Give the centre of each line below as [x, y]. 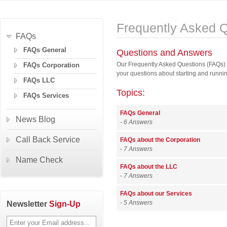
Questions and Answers [164, 53]
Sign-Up [65, 204]
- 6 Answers [137, 122]
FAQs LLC [39, 80]
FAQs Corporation [51, 65]
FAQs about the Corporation [160, 140]
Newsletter [28, 204]
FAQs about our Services [156, 194]
